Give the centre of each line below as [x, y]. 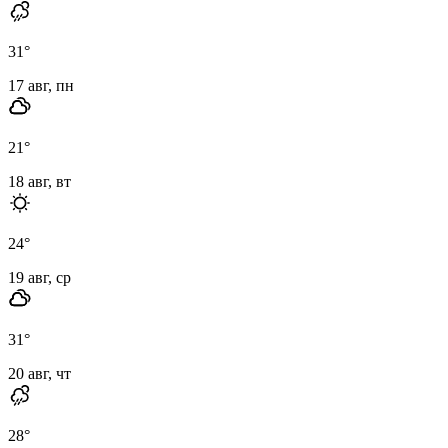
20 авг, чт [39, 373]
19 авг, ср [39, 277]
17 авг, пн [41, 85]
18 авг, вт [39, 181]
